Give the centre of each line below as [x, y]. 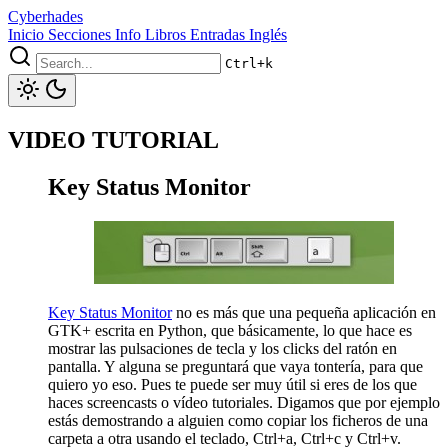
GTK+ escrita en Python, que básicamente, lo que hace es [230, 330]
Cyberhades [45, 16]
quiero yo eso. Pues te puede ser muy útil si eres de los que [232, 384]
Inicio [26, 34]
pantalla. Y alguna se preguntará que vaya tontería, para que [235, 366]
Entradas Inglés [238, 34]
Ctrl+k [249, 63]
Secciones [79, 34]
